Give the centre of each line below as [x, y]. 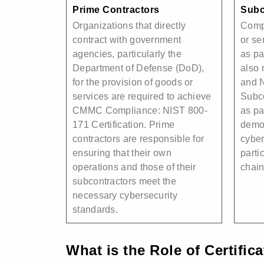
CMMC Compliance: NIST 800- [140, 110]
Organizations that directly [129, 25]
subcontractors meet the [124, 181]
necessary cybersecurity [125, 195]
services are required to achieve [142, 96]
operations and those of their [134, 167]
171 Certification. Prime [124, 124]
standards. [95, 209]
